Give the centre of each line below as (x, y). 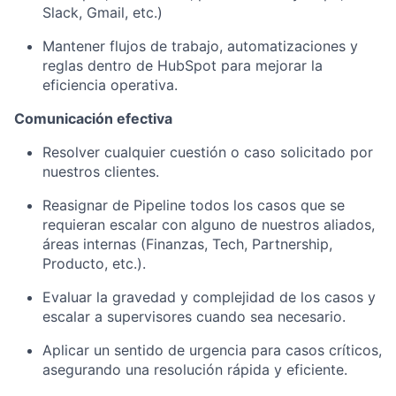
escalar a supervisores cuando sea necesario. (194, 317)
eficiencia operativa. (110, 85)
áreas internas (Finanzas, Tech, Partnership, (187, 244)
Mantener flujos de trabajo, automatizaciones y (200, 46)
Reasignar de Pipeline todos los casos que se (194, 206)
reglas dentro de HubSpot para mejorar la (183, 66)
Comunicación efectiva (93, 119)
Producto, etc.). (94, 264)
